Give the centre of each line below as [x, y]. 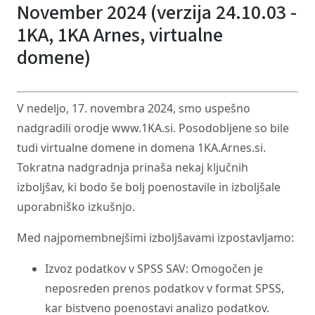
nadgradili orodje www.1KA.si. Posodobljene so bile [153, 128]
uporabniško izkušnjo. [76, 207]
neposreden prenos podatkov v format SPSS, [165, 288]
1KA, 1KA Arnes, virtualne [120, 35]
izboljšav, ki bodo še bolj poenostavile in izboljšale [149, 187]
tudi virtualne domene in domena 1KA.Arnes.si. [141, 148]
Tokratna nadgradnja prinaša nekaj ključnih [133, 167]
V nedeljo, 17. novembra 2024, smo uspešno [134, 108]
